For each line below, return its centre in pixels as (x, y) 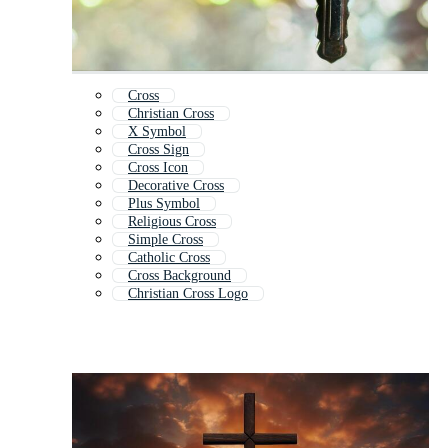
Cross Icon (158, 168)
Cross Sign (158, 150)
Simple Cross (165, 240)
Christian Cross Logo (188, 294)
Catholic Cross (169, 258)
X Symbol (157, 132)
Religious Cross (172, 222)
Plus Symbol (164, 204)
